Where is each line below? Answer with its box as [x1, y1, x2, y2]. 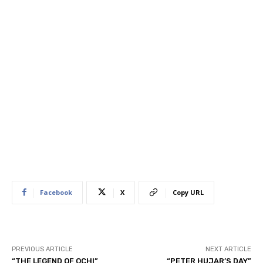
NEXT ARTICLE [205, 245, 251, 253]
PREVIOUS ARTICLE [12, 245, 73, 253]
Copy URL [173, 187, 204, 197]
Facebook [40, 187, 72, 197]
